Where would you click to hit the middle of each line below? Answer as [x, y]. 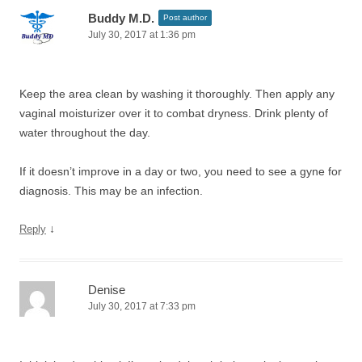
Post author [185, 17]
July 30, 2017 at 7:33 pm [142, 306]
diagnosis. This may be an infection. [111, 191]
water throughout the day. [85, 133]
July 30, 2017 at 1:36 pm [142, 35]
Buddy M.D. [121, 18]
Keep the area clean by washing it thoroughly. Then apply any [177, 94]
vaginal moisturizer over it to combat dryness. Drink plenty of [174, 113]
